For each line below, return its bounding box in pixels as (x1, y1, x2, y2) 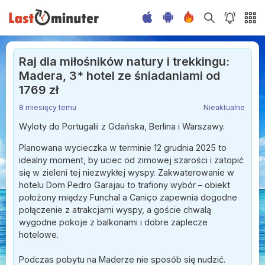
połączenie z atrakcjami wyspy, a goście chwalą (19, 204, 211, 215)
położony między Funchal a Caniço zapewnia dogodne (19, 192, 237, 202)
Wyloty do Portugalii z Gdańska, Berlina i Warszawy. (19, 121, 225, 132)
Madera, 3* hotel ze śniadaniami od (19, 69, 220, 83)
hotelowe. (19, 229, 59, 240)
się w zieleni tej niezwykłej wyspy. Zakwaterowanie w (19, 167, 234, 177)
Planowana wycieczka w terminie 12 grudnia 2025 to (19, 142, 227, 153)
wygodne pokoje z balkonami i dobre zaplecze (19, 216, 208, 227)
